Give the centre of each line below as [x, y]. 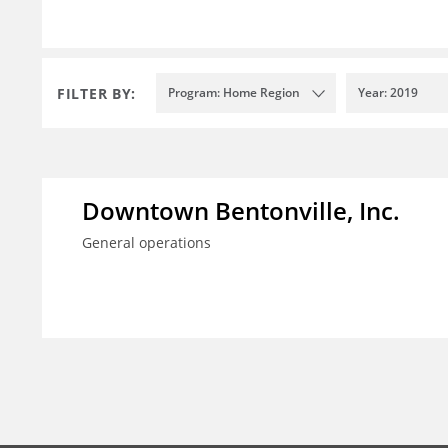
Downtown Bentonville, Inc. [241, 211]
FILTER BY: [96, 93]
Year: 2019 [388, 93]
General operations [146, 243]
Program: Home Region [234, 93]
